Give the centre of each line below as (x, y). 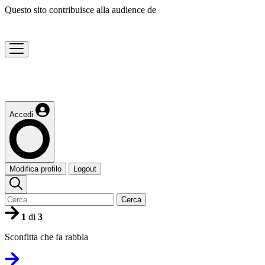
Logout (85, 169)
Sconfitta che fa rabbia (46, 237)
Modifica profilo (35, 169)
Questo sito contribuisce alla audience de (80, 10)
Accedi (21, 114)
